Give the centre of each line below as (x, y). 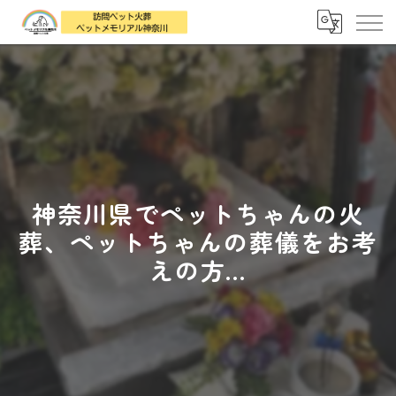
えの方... (198, 270)
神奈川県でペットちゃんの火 (198, 213)
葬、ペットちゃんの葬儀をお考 (198, 241)
